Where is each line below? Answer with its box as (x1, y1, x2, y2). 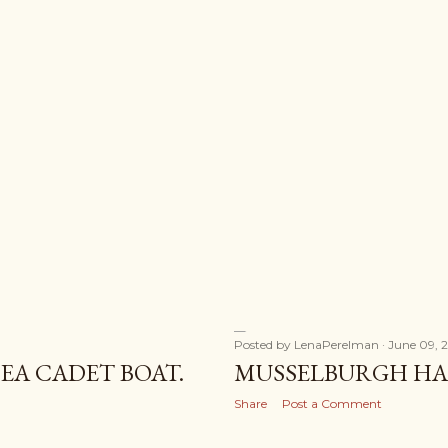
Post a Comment (282, 396, 382, 411)
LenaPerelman (294, 337, 379, 352)
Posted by (234, 337, 294, 352)
